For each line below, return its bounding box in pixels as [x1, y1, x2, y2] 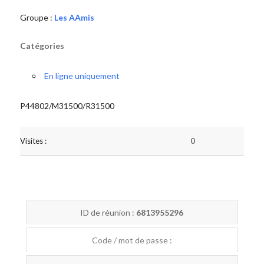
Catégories [19, 41, 64, 51]
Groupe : [19, 12, 54, 22]
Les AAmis [54, 12, 94, 22]
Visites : [19, 136, 47, 146]
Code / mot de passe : [91, 235, 172, 245]
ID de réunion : [80, 207, 137, 217]
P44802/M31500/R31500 [19, 101, 114, 111]
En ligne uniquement [44, 71, 120, 81]
